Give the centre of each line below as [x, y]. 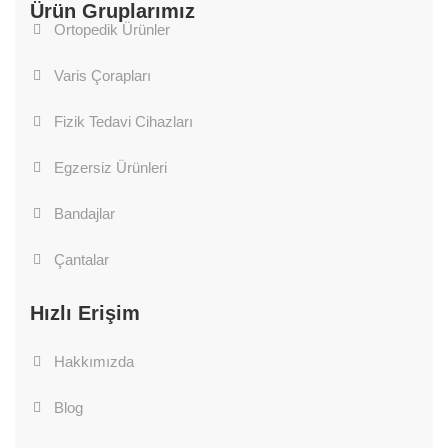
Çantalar [81, 259]
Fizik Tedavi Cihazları [123, 121]
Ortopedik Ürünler [112, 29]
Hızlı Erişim [85, 313]
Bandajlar [84, 213]
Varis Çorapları [102, 75]
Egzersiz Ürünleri [110, 167]
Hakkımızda [94, 361]
